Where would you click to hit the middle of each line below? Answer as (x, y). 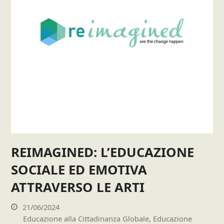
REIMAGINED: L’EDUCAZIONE (103, 152)
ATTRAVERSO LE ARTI (78, 187)
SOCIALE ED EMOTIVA (79, 170)
